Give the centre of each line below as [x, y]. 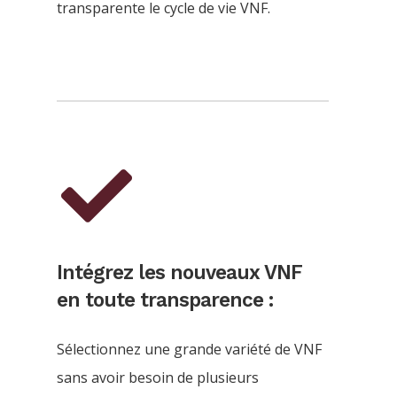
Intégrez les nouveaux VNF [179, 272]
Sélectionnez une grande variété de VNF [189, 349]
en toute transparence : [165, 299]
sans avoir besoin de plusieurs [158, 377]
